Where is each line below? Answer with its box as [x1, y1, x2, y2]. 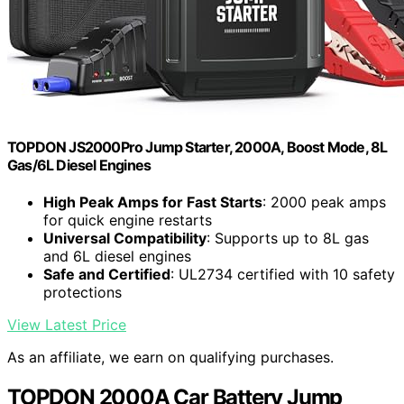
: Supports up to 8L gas [207, 229, 369, 248]
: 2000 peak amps [262, 193, 386, 212]
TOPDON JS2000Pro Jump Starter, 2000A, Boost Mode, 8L [7, 138, 388, 157]
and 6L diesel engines [43, 247, 191, 266]
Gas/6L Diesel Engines [7, 156, 151, 175]
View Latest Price [7, 316, 126, 335]
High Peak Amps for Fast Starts [43, 193, 262, 212]
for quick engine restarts [43, 211, 212, 230]
